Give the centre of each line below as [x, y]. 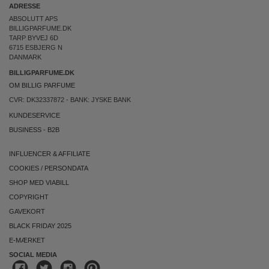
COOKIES [24, 168]
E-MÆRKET [27, 240]
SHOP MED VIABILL [39, 183]
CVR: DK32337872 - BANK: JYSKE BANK [70, 100]
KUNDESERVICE [35, 115]
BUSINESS [25, 130]
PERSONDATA [66, 168]
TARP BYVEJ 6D [34, 38]
